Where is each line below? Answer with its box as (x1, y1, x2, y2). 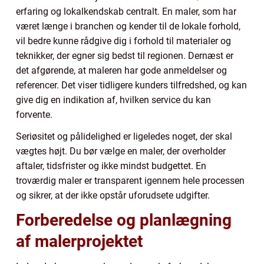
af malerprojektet (16, 231, 143, 251)
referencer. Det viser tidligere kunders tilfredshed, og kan (16, 79, 247, 91)
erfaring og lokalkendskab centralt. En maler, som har (16, 5, 236, 17)
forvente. (16, 108, 52, 120)
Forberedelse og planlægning (16, 210, 232, 230)
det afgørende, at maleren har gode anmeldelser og (16, 64, 227, 76)
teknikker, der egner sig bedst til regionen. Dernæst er (16, 49, 233, 61)
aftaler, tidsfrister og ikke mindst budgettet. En (16, 160, 206, 171)
